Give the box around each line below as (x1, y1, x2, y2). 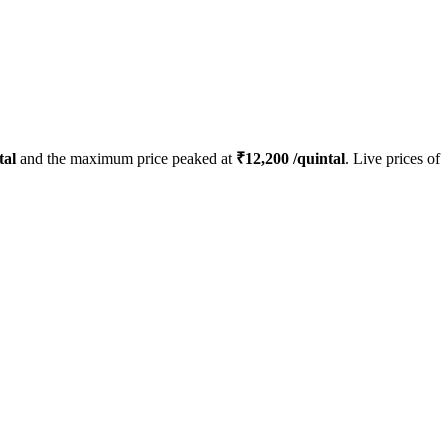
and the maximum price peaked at (16, 150, 236, 168)
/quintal (289, 150, 345, 168)
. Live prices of (345, 150, 440, 168)
